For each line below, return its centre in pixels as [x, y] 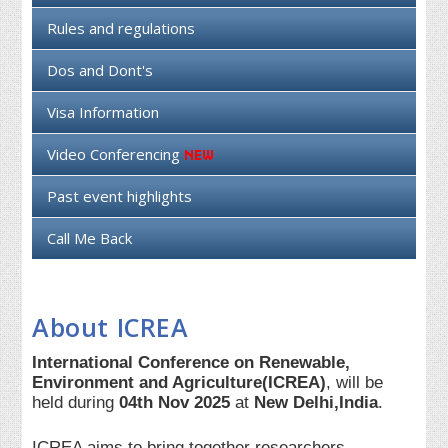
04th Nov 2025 [175, 402]
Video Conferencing [116, 154]
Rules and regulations [121, 28]
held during [76, 402]
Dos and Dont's [100, 70]
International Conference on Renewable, [191, 362]
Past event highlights [120, 196]
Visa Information [103, 112]
